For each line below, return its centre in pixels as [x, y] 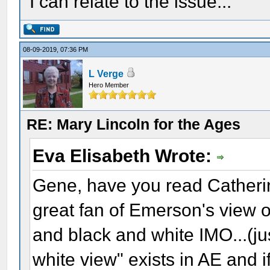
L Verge [106, 74]
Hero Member [109, 85]
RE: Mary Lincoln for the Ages [134, 124]
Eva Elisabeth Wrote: [125, 156]
